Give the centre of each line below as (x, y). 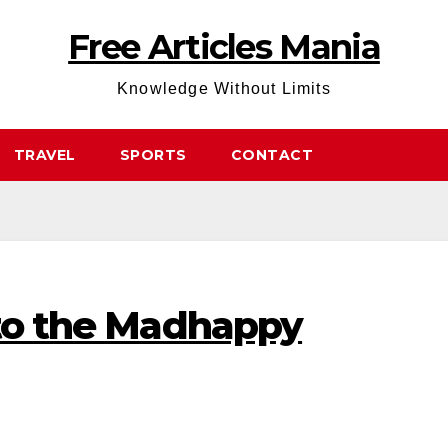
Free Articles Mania (224, 47)
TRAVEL (44, 155)
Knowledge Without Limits (224, 88)
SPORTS (153, 155)
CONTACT (271, 155)
